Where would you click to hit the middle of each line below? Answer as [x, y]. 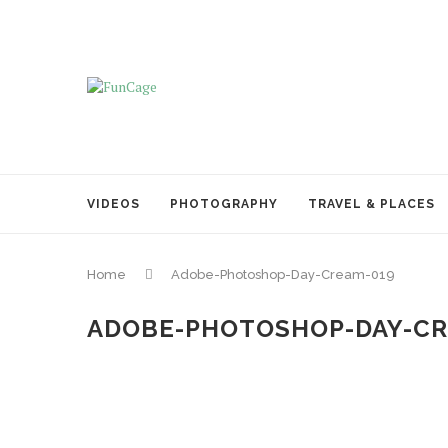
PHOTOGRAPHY [224, 204]
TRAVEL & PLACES [371, 204]
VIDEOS [113, 204]
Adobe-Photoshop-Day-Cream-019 [283, 274]
